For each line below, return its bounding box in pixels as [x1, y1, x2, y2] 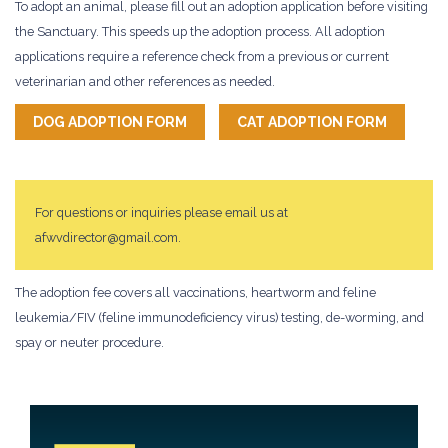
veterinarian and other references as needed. [15, 73, 275, 89]
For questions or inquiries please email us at [35, 204, 288, 220]
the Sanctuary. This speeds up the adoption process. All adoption [15, 23, 385, 39]
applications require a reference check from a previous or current [15, 48, 389, 64]
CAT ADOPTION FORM [237, 113, 387, 130]
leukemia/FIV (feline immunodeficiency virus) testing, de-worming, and [15, 309, 424, 325]
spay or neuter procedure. [15, 334, 164, 350]
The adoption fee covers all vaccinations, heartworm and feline [15, 284, 376, 300]
